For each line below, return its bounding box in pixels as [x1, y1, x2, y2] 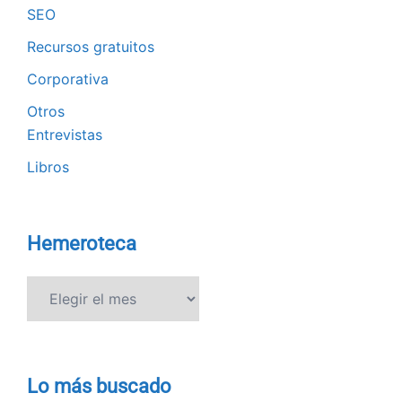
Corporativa [27, 70, 109, 89]
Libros [27, 158, 69, 177]
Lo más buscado [27, 375, 171, 398]
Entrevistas [27, 126, 102, 144]
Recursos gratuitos [27, 38, 154, 57]
